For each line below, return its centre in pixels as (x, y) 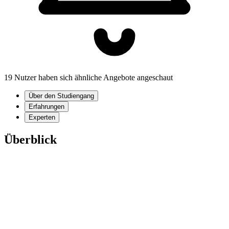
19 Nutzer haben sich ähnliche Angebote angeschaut (88, 78)
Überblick (30, 140)
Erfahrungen (47, 107)
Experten (42, 118)
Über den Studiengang (61, 96)
